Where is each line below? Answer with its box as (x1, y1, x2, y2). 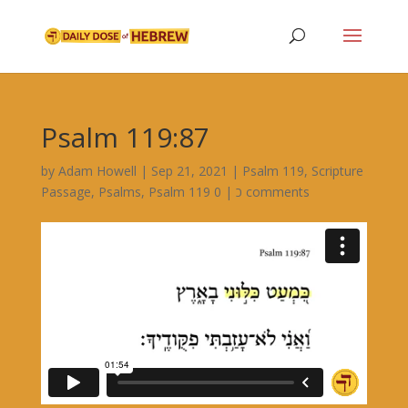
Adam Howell (57, 162, 137, 179)
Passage (40, 183, 91, 200)
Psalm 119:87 (40, 118, 209, 156)
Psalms (97, 183, 141, 200)
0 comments (241, 183, 310, 200)
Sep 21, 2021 (150, 162, 228, 179)
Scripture (311, 162, 363, 179)
